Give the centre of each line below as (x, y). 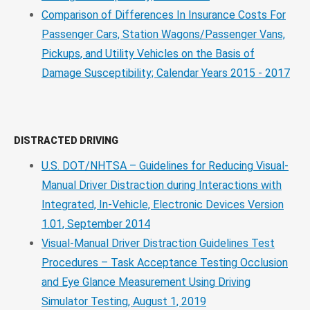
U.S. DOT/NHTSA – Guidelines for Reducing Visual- (165, 165)
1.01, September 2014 (96, 224)
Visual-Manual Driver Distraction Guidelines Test (158, 243)
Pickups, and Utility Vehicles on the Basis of (148, 53)
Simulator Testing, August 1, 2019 (124, 301)
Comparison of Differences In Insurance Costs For (164, 15)
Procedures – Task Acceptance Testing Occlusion (165, 262)
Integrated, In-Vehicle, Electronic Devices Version (163, 204)
